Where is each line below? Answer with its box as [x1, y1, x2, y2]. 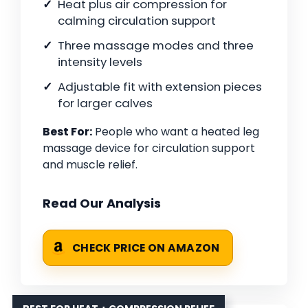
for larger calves [58, 95, 153, 112]
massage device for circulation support [43, 140, 255, 157]
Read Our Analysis [43, 195, 161, 212]
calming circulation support [58, 12, 216, 30]
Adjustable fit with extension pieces [58, 78, 262, 96]
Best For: [43, 124, 92, 140]
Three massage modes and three [58, 37, 254, 54]
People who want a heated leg [92, 124, 259, 140]
